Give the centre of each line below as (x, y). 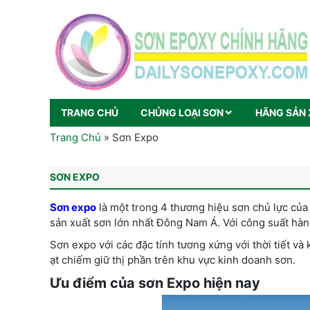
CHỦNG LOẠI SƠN (182, 112)
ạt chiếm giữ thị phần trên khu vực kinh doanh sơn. (173, 259)
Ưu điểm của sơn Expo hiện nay (155, 283)
